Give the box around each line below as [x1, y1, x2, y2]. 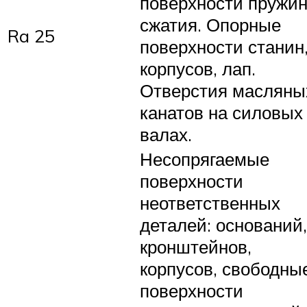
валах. [140, 123, 192, 145]
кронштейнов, [140, 235, 251, 258]
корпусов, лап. [140, 57, 256, 79]
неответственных [140, 191, 280, 214]
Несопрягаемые [140, 147, 269, 170]
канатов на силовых [140, 101, 303, 123]
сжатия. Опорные [140, 13, 281, 36]
